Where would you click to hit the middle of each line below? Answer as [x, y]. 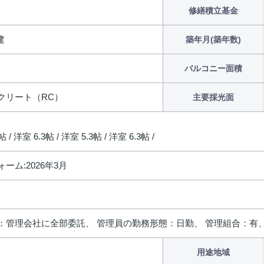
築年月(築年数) [213, 39]
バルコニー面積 [213, 68]
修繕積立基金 [213, 11]
